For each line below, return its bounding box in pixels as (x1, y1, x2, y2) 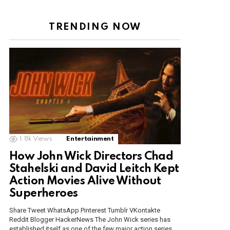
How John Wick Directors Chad (9, 151, 174, 163)
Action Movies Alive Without (9, 176, 161, 187)
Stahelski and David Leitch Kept (9, 163, 179, 175)
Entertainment (66, 136, 114, 143)
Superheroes (9, 188, 78, 200)
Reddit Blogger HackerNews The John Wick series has (9, 216, 170, 224)
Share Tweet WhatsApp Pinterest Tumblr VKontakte (9, 206, 160, 215)
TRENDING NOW (49, 22, 141, 32)
